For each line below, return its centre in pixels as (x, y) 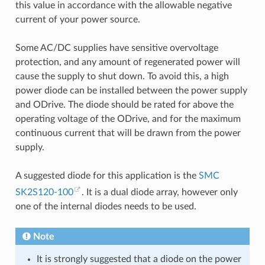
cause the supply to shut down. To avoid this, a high (122, 76)
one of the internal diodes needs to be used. (106, 207)
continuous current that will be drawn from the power (128, 133)
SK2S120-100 (44, 193)
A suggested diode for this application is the (107, 175)
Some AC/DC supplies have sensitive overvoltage (117, 48)
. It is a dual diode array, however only (159, 193)
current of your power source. (77, 19)
